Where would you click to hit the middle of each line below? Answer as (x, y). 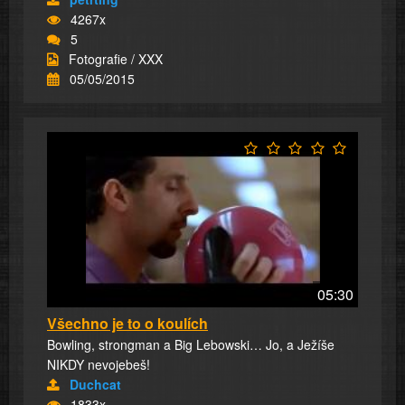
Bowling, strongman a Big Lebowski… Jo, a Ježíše (191, 344)
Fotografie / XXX (116, 59)
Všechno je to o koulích (127, 323)
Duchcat (95, 384)
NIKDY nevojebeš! (99, 364)
